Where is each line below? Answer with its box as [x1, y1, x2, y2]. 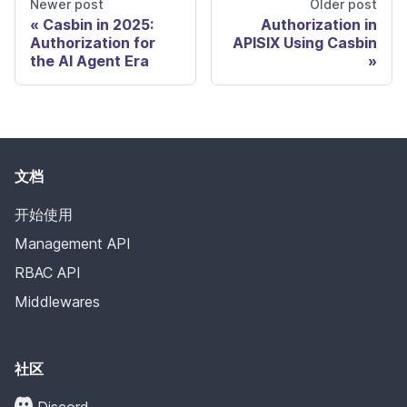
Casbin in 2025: [43, 15, 154, 34]
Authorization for [30, 33, 155, 52]
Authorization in [261, 15, 377, 34]
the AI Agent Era [30, 51, 149, 70]
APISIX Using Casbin [233, 33, 377, 52]
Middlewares [15, 292, 100, 311]
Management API [15, 233, 131, 253]
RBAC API [15, 263, 81, 282]
